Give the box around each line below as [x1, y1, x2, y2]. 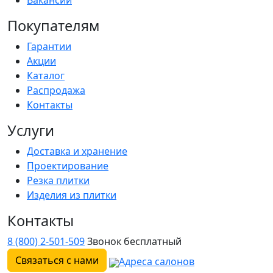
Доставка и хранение [27, 144, 127, 158]
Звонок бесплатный [87, 234, 182, 248]
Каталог [27, 68, 65, 82]
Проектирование [27, 158, 108, 172]
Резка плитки [27, 173, 90, 187]
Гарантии [27, 39, 71, 53]
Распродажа [27, 83, 85, 97]
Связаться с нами [15, 253, 99, 267]
